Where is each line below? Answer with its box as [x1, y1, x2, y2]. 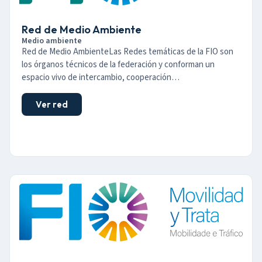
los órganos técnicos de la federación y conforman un [22, 58, 215, 71]
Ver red [36, 98, 68, 110]
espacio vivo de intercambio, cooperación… [22, 71, 180, 84]
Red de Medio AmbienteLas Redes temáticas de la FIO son [22, 46, 233, 58]
